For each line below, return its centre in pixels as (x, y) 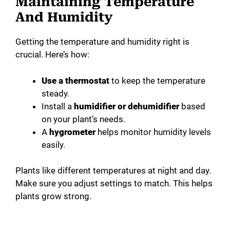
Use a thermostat (75, 80)
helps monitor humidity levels (153, 132)
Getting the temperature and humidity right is (102, 42)
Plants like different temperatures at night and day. (113, 171)
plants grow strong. (53, 196)
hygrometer (72, 132)
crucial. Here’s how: (52, 55)
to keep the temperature (157, 80)
